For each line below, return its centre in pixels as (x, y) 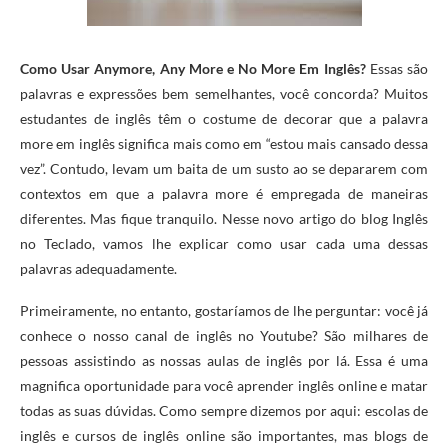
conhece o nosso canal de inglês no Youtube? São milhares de (224, 336)
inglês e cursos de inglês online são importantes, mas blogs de (224, 436)
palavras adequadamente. (98, 269)
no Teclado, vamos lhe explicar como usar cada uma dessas (224, 244)
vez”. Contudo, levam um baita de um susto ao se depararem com (224, 169)
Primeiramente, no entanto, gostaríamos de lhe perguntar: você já (224, 311)
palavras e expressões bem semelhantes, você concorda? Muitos (224, 94)
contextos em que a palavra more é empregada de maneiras (224, 194)
